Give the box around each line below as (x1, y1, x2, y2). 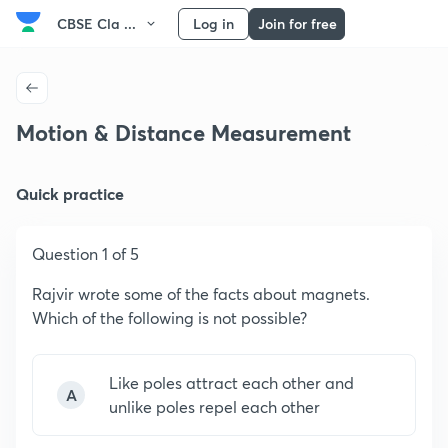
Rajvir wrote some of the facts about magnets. (32, 283, 370, 304)
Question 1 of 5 (32, 243, 139, 264)
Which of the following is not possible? (32, 307, 307, 328)
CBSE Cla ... (57, 14, 136, 33)
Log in (193, 14, 234, 33)
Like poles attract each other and (109, 372, 354, 393)
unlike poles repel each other (109, 396, 320, 417)
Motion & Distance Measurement (16, 118, 351, 147)
